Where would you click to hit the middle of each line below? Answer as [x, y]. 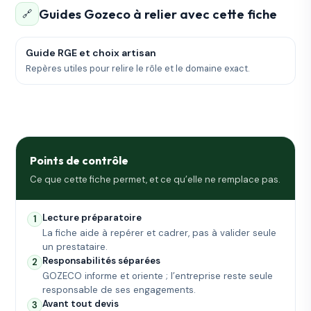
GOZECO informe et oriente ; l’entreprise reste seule [158, 276]
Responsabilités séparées [102, 261]
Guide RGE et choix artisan [91, 53]
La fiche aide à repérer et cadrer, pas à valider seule [160, 233]
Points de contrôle [79, 161]
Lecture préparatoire [92, 218]
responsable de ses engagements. [119, 290]
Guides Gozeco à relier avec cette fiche [158, 14]
